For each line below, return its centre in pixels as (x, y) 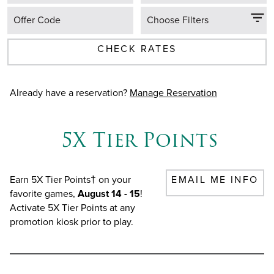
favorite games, (44, 193)
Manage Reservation (173, 92)
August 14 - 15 (109, 193)
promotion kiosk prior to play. (73, 221)
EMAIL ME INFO (215, 180)
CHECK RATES (137, 49)
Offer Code (37, 20)
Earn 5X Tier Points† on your (70, 179)
